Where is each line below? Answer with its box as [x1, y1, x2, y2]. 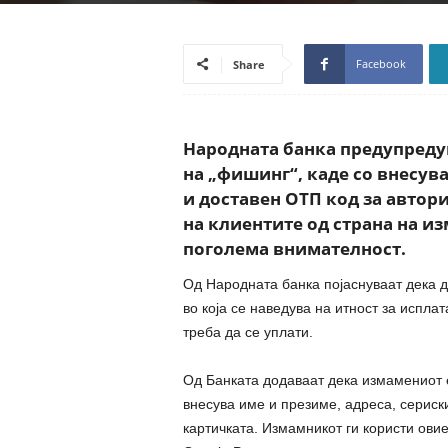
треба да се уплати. [182, 324, 313, 340]
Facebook [355, 56, 406, 71]
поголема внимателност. [182, 237, 406, 260]
